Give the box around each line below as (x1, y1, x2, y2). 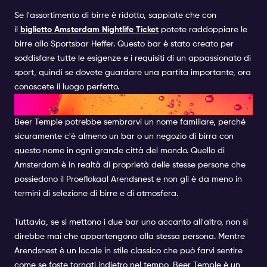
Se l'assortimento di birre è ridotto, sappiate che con (14, 11, 216, 20)
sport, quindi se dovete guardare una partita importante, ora (14, 69, 251, 77)
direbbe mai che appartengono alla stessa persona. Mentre (14, 232, 245, 241)
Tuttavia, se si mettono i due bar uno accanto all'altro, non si (14, 218, 248, 227)
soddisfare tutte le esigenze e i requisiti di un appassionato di (14, 54, 251, 63)
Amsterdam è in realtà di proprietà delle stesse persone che (14, 161, 246, 170)
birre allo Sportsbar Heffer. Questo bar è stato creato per (14, 40, 234, 49)
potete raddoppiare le (161, 26, 247, 35)
